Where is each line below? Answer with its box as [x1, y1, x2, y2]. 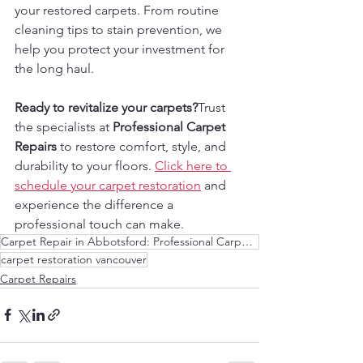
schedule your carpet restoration [15, 177, 201, 193]
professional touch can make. [15, 216, 184, 232]
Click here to [155, 157, 231, 173]
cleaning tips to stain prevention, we [15, 21, 225, 37]
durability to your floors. [15, 157, 155, 173]
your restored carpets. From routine [15, 2, 222, 18]
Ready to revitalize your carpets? [15, 99, 198, 115]
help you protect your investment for [15, 41, 228, 57]
